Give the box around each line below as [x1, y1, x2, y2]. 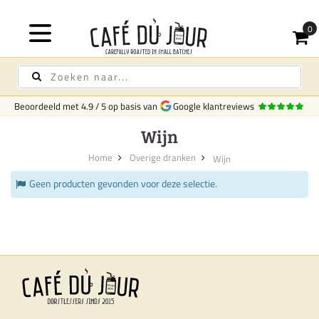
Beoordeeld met [14, 99, 81, 113]
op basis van [108, 99, 159, 113]
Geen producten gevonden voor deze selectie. [29, 175, 217, 191]
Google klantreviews [170, 99, 254, 113]
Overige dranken [130, 150, 196, 164]
